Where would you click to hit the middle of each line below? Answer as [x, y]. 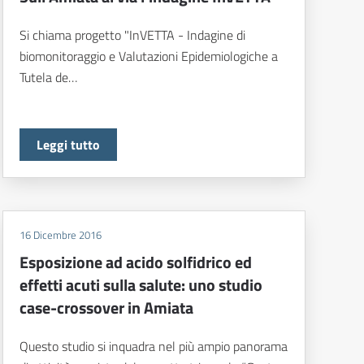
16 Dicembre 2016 [60, 235]
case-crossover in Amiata [106, 308]
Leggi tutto [68, 145]
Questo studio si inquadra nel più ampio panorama [153, 347]
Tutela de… [48, 78]
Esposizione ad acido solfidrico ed [135, 262]
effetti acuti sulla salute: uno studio [141, 285]
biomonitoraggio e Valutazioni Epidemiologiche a [148, 56]
